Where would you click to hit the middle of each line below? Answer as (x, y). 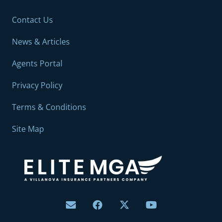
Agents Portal (37, 63)
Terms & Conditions (49, 107)
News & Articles (41, 41)
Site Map (28, 129)
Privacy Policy (37, 85)
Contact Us (32, 20)
